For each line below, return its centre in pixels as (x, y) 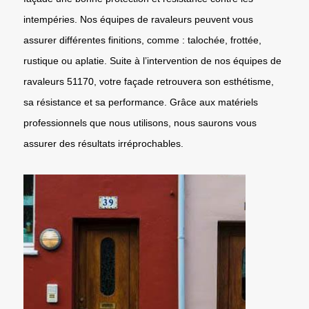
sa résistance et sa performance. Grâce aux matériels (141, 102)
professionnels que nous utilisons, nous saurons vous (140, 122)
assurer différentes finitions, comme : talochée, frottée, (142, 40)
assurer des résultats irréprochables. (103, 143)
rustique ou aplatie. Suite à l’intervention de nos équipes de (152, 60)
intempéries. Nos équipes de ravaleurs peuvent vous (138, 19)
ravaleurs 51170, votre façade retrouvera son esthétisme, (149, 81)
